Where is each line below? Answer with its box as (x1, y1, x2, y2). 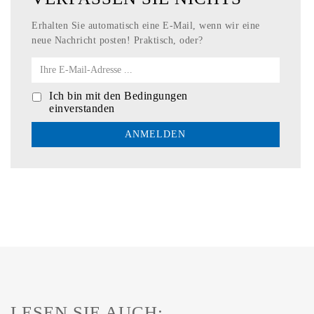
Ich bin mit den (49, 89, 124, 102)
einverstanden (49, 102, 115, 114)
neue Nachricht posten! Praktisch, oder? (32, 34, 203, 46)
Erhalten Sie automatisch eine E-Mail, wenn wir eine (32, 20, 260, 31)
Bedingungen (124, 89, 188, 102)
